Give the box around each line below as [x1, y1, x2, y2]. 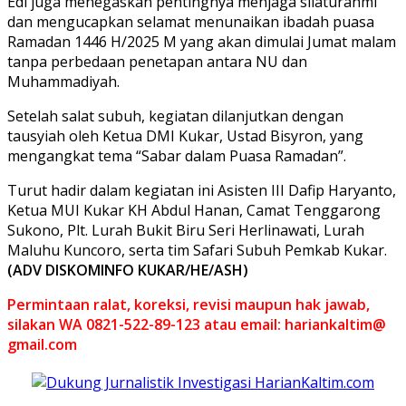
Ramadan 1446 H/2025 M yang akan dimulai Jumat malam [7, 31, 396, 52]
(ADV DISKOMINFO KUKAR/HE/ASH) [7, 259, 248, 280]
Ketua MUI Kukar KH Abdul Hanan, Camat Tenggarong [7, 199, 381, 220]
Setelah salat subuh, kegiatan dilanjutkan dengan [7, 105, 343, 126]
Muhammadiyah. [7, 71, 120, 92]
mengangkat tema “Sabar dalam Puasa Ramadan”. [7, 145, 346, 166]
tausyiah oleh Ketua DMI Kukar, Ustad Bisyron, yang [7, 125, 363, 146]
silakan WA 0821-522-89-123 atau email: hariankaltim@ [7, 314, 386, 334]
